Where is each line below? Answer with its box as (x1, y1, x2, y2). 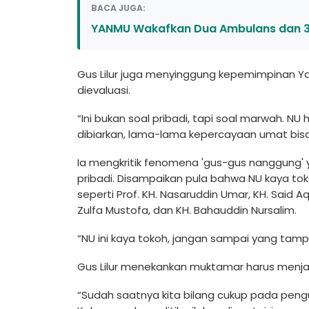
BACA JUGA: (91, 1, 146, 14)
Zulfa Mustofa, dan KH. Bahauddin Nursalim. (77, 202, 297, 217)
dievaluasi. (77, 82, 130, 97)
